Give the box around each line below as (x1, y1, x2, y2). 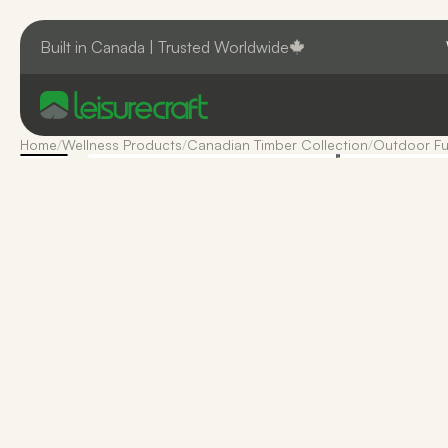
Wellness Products (62, 136, 182, 153)
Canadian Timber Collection (187, 136, 368, 153)
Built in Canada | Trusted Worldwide (40, 37, 289, 57)
